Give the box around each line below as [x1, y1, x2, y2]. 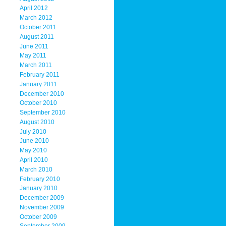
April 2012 [19, 5, 48, 12]
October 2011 [19, 24, 56, 31]
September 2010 [19, 109, 66, 117]
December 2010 [19, 90, 64, 97]
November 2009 [19, 203, 64, 211]
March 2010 [19, 165, 52, 173]
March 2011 [19, 62, 52, 69]
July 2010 [19, 128, 46, 135]
